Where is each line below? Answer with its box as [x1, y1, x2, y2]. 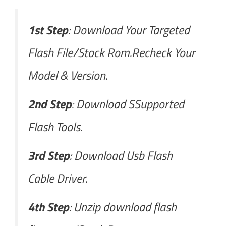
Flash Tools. [28, 117, 82, 136]
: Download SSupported [72, 94, 184, 113]
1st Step [28, 20, 68, 39]
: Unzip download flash [69, 197, 177, 216]
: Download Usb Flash [70, 146, 173, 164]
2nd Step [28, 94, 72, 113]
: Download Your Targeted [68, 20, 190, 39]
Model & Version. [28, 66, 107, 84]
